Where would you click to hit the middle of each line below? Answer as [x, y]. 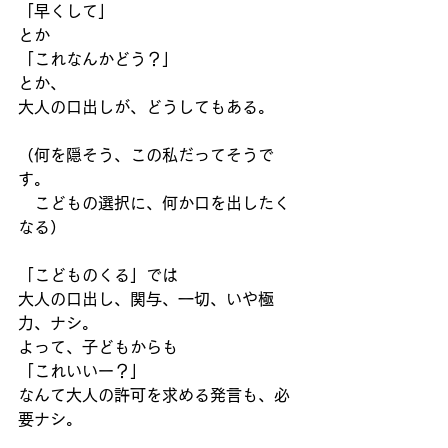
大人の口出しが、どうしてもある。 [146, 107]
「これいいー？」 [82, 371]
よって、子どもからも [98, 347]
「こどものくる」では [98, 275]
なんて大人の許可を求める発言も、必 [154, 395]
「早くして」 [66, 11]
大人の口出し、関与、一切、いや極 [146, 299]
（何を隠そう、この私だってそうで [146, 155]
